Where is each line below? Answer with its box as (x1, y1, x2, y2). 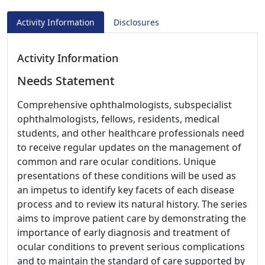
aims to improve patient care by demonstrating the (17, 212, 246, 225)
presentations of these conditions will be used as (17, 169, 236, 182)
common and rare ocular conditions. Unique (17, 155, 216, 168)
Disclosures (114, 17, 159, 28)
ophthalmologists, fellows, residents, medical (17, 112, 219, 125)
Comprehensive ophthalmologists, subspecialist (17, 98, 232, 111)
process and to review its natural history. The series (17, 198, 247, 211)
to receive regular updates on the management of (17, 141, 241, 154)
